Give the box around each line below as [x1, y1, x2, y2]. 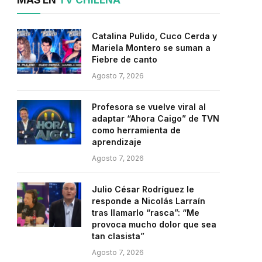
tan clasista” [92, 231, 144, 241]
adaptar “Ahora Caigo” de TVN [92, 113, 219, 123]
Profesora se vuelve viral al [92, 102, 206, 112]
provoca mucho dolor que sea [92, 219, 216, 229]
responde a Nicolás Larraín [92, 196, 205, 206]
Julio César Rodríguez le [92, 184, 194, 194]
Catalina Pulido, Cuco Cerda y [92, 31, 217, 41]
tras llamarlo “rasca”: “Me [92, 208, 199, 218]
